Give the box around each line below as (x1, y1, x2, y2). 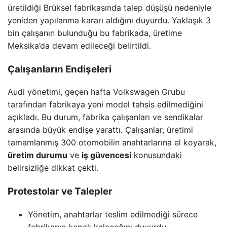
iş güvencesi (82, 150, 131, 161)
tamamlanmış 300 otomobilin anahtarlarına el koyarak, (8, 137, 216, 148)
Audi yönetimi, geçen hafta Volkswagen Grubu (8, 87, 185, 97)
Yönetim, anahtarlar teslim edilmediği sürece (28, 209, 198, 219)
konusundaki (131, 150, 182, 161)
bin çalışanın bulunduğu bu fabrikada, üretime (8, 27, 182, 38)
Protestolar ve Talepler (8, 185, 112, 197)
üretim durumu (8, 150, 67, 161)
